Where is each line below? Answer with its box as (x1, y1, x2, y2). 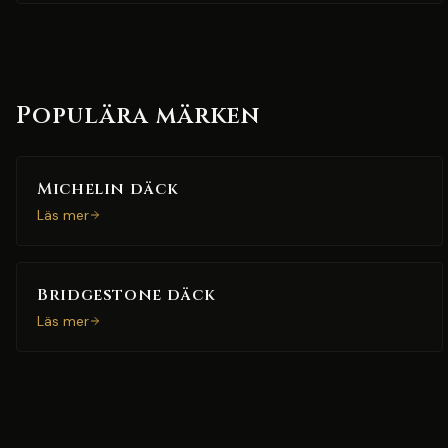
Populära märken (16, 100, 261, 132)
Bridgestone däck (37, 284, 216, 306)
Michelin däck (37, 178, 179, 200)
